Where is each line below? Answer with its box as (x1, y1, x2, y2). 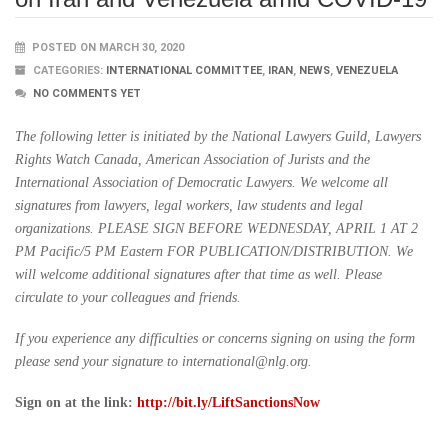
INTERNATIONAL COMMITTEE (106, 64, 262, 77)
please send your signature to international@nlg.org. (15, 354, 312, 369)
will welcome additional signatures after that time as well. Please (15, 267, 382, 282)
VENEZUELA (336, 64, 398, 77)
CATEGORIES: (30, 64, 106, 77)
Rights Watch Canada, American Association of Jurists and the (15, 152, 370, 167)
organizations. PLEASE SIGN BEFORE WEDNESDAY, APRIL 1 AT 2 (15, 221, 418, 236)
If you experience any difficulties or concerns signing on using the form (15, 331, 415, 346)
